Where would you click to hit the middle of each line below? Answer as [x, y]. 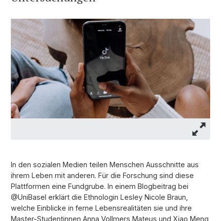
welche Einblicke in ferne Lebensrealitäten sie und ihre [101, 208]
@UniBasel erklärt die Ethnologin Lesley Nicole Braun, [99, 197]
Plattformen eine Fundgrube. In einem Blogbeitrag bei [100, 186]
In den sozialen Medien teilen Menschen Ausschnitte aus [105, 165]
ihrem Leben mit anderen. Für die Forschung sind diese [102, 176]
